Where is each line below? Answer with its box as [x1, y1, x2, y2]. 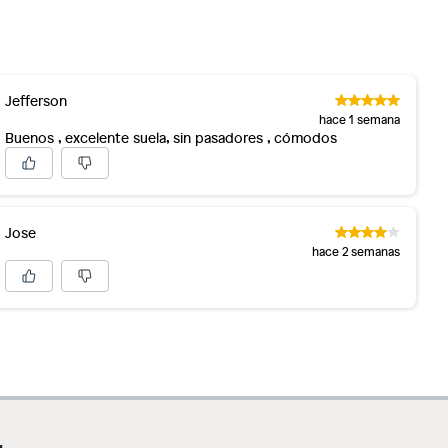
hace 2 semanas [312, 243, 401, 259]
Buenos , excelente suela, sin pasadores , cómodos [5, 128, 338, 147]
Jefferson [5, 91, 68, 110]
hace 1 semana [319, 111, 401, 127]
